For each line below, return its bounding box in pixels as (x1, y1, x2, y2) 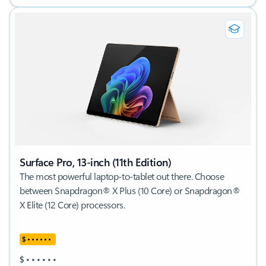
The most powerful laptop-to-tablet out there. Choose (20, 169, 224, 182)
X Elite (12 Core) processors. (20, 198, 125, 211)
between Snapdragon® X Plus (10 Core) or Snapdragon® (20, 183, 240, 197)
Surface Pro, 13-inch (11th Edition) (20, 154, 172, 169)
